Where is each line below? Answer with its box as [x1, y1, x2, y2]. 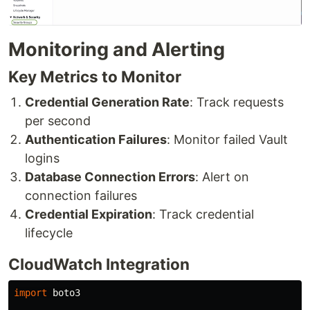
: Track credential [152, 207, 254, 222]
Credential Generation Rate [25, 95, 190, 110]
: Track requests [190, 95, 284, 110]
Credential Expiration [25, 207, 152, 222]
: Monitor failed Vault [167, 132, 288, 147]
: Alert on [195, 170, 249, 185]
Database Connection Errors [25, 170, 195, 185]
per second [25, 113, 91, 129]
